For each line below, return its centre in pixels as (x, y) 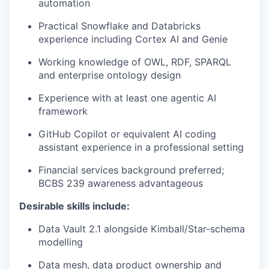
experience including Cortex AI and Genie (133, 39)
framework (63, 111)
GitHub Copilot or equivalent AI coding (127, 134)
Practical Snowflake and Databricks (119, 26)
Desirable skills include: (74, 206)
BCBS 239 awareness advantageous (121, 183)
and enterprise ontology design (110, 75)
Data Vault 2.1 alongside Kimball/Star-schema (142, 229)
